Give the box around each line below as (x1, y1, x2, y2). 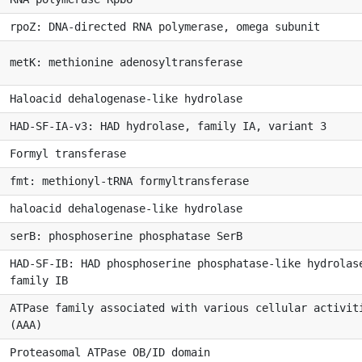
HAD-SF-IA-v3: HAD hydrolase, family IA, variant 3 (10, 119, 326, 133)
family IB (10, 273, 68, 287)
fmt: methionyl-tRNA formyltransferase (10, 174, 249, 187)
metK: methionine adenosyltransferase (10, 55, 242, 69)
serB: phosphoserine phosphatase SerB (10, 229, 242, 242)
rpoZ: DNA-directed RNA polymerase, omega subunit (10, 19, 320, 33)
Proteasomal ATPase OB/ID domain (10, 345, 210, 359)
